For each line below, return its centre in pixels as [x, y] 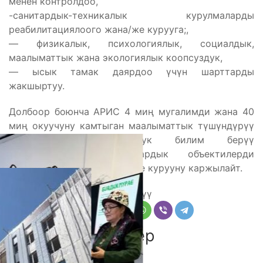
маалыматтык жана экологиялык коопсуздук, [116, 57]
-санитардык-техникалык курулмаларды [131, 15]
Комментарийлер [87, 235]
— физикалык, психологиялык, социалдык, [131, 43]
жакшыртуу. [37, 85]
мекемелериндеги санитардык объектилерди [131, 154]
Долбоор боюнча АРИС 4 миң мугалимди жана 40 [131, 111]
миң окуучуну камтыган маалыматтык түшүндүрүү [131, 125]
